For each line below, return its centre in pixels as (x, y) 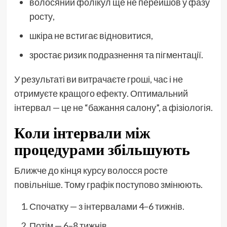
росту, (42, 16)
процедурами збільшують (102, 149)
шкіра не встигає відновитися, (91, 35)
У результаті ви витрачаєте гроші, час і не (98, 79)
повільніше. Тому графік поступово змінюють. (108, 184)
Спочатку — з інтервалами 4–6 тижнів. (107, 206)
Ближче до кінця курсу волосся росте (91, 170)
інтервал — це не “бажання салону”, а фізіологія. (113, 107)
